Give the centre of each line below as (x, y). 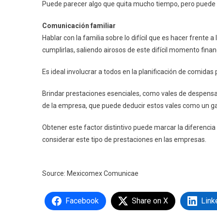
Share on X (150, 201)
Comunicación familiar (79, 26)
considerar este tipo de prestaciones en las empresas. (124, 140)
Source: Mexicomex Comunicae (90, 174)
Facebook (82, 201)
